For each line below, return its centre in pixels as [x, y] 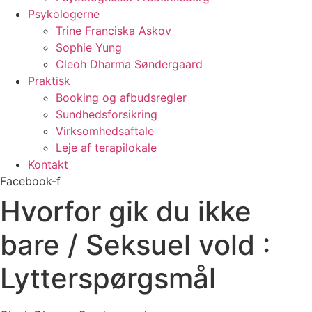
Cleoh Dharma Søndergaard [129, 64]
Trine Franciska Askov [114, 31]
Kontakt [48, 164]
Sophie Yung [89, 47]
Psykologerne [64, 14]
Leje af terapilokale [106, 148]
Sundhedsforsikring [107, 114]
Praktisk [49, 81]
